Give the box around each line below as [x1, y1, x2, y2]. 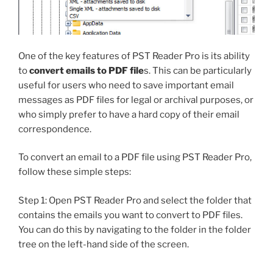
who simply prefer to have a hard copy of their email [18, 108, 239, 120]
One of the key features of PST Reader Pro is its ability [18, 50, 250, 62]
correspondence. [18, 123, 91, 135]
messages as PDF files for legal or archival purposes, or [18, 94, 253, 105]
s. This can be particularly [144, 65, 252, 76]
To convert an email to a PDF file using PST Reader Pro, [18, 152, 252, 163]
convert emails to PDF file [27, 65, 144, 76]
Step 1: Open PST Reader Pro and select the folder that [18, 194, 252, 206]
